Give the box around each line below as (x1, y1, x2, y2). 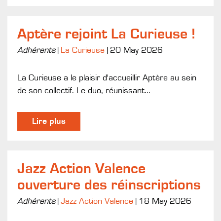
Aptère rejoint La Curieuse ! (17, 26, 195, 41)
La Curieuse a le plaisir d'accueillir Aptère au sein (17, 73, 196, 82)
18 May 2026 (139, 196, 191, 206)
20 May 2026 (110, 45, 163, 55)
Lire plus (32, 116, 66, 126)
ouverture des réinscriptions (17, 177, 201, 192)
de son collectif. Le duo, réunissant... (17, 86, 150, 95)
